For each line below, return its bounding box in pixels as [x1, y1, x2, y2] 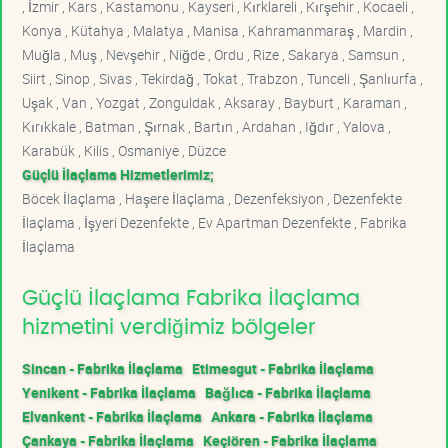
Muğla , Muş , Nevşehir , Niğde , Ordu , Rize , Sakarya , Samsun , [22, 44, 405, 64]
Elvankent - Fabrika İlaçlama [22, 406, 202, 426]
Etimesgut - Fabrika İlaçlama [192, 358, 374, 378]
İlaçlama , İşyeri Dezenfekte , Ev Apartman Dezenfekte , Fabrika [22, 212, 407, 232]
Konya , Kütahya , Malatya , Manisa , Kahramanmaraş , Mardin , [22, 20, 413, 40]
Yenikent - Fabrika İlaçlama [22, 382, 196, 402]
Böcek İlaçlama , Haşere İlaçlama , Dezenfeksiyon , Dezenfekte [22, 188, 402, 208]
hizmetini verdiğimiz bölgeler [22, 316, 316, 338]
